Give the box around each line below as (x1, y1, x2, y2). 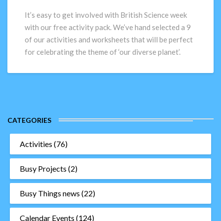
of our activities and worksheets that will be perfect (25, 35, 193, 44)
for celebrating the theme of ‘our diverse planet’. (25, 47, 181, 56)
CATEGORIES (7, 116, 51, 124)
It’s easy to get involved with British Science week (25, 10, 187, 19)
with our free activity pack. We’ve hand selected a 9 (25, 23, 191, 32)
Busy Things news (20, 188, 80, 198)
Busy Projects (20, 164, 67, 173)
